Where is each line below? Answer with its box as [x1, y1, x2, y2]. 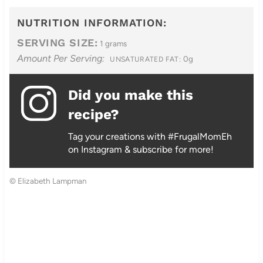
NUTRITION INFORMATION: [17, 16, 167, 29]
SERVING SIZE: [17, 36, 98, 49]
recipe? [68, 106, 119, 123]
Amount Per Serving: [17, 52, 105, 64]
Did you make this [68, 86, 193, 103]
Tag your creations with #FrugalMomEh [68, 130, 232, 142]
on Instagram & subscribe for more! [68, 143, 214, 155]
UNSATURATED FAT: [110, 54, 181, 63]
